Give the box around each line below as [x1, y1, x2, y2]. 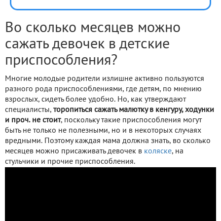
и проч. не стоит [5, 117, 61, 124]
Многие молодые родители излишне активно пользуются [5, 75, 204, 83]
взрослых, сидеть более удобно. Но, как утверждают [5, 96, 186, 104]
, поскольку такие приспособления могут [61, 117, 202, 124]
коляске [144, 148, 172, 155]
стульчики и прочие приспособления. [5, 158, 135, 166]
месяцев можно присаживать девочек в [5, 148, 144, 155]
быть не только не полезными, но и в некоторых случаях [5, 127, 201, 135]
